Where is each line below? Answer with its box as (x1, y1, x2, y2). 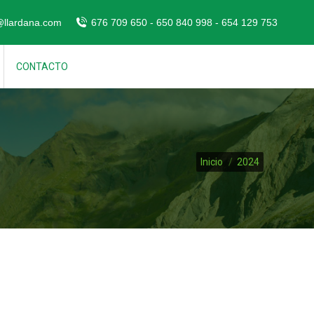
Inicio (200, 156, 223, 168)
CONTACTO (16, 61, 68, 72)
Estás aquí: (196, 147, 250, 161)
